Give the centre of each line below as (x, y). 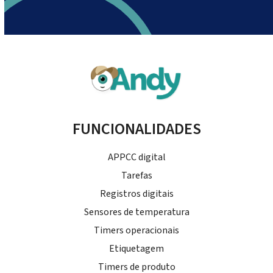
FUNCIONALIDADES (136, 129)
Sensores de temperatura (136, 212)
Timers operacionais (136, 231)
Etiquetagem (136, 249)
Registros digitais (136, 194)
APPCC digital (136, 158)
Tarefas (136, 176)
